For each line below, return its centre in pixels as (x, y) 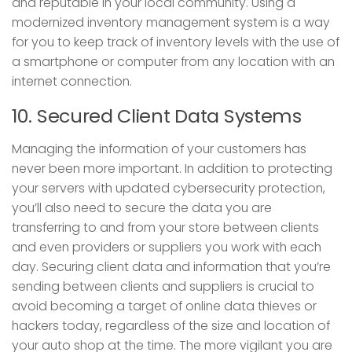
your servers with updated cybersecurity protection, (169, 188)
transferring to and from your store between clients (165, 227)
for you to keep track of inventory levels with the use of (176, 42)
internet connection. (72, 81)
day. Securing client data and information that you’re (171, 266)
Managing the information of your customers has (159, 148)
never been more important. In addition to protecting (172, 168)
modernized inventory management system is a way (171, 22)
